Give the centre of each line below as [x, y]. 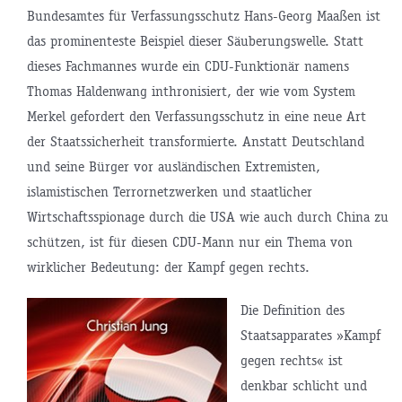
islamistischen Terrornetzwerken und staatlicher [169, 192]
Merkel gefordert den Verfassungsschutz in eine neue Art [196, 117]
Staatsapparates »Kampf [310, 336]
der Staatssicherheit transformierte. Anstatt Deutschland [195, 142]
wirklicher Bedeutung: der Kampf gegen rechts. [168, 267]
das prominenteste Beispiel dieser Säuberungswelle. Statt [195, 41]
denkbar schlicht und [303, 386]
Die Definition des [292, 310]
